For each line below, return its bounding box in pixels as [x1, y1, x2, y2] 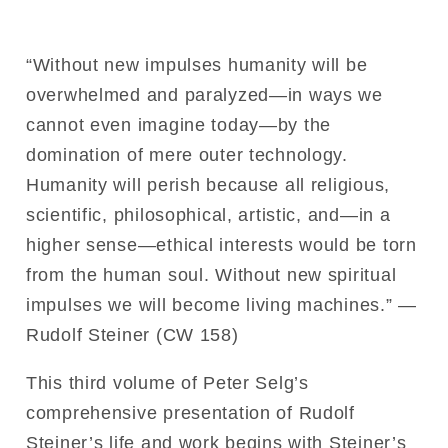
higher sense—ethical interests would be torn [26, 234, 417, 255]
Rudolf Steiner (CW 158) [26, 324, 239, 345]
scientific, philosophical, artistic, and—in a [26, 204, 391, 225]
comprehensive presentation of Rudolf [26, 402, 355, 423]
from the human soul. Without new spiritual [26, 264, 397, 285]
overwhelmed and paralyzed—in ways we [26, 84, 383, 105]
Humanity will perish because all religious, [26, 174, 390, 195]
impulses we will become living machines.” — [26, 294, 417, 315]
